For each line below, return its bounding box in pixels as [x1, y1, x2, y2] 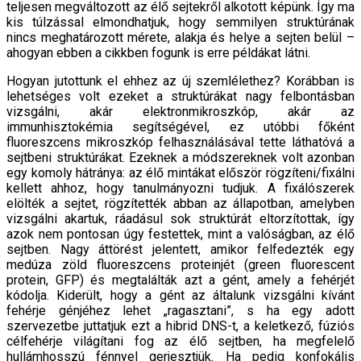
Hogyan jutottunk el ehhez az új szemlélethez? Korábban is [6, 73, 355, 89]
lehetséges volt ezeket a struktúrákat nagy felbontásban [6, 88, 355, 104]
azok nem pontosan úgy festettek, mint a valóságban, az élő [6, 226, 355, 242]
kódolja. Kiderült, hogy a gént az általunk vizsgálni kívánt [6, 287, 355, 303]
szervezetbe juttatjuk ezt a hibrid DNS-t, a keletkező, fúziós [6, 317, 355, 334]
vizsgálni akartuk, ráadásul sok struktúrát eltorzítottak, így [6, 210, 355, 226]
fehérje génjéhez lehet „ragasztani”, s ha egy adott [6, 302, 355, 318]
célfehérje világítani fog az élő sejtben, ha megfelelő [6, 333, 355, 349]
